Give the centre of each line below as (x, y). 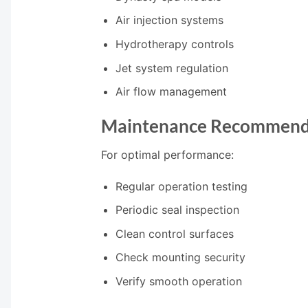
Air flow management (171, 92)
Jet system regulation (172, 68)
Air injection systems (169, 20)
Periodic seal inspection (177, 210)
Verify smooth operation (178, 281)
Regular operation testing (181, 186)
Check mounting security (180, 257)
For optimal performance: (167, 154)
